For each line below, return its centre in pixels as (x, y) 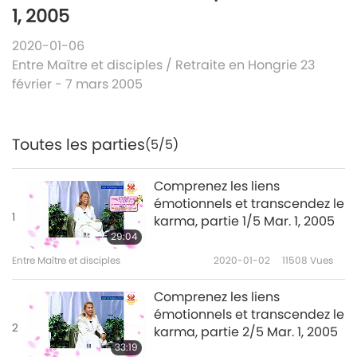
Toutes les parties (78, 145)
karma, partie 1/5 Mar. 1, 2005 (244, 222)
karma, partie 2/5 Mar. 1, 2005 (246, 332)
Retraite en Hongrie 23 (245, 65)
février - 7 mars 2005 (77, 84)
